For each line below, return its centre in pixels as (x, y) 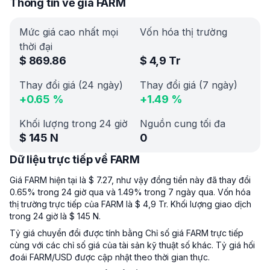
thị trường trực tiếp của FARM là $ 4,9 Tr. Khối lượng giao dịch (130, 204)
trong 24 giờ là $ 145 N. (55, 216)
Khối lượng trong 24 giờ (74, 124)
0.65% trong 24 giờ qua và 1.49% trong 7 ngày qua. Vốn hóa (130, 192)
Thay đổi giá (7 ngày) (189, 85)
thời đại (36, 46)
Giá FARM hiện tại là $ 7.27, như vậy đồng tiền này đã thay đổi (130, 180)
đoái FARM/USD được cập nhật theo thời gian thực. (110, 257)
